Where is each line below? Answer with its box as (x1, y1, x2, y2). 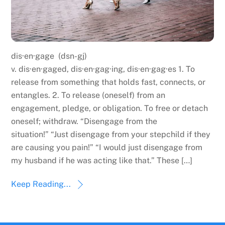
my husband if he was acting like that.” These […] (11, 155, 193, 165)
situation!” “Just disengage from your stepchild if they (11, 129, 211, 139)
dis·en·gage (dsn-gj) (11, 51, 87, 61)
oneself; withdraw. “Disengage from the (11, 116, 158, 126)
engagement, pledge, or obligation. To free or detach (11, 103, 208, 113)
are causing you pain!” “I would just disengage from (11, 142, 203, 152)
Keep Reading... (11, 179, 71, 189)
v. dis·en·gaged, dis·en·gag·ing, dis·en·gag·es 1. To (11, 64, 195, 74)
